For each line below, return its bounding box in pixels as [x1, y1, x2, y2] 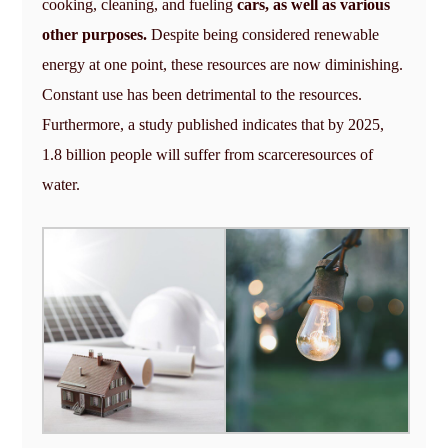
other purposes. [42, 25, 148, 43]
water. [42, 175, 81, 193]
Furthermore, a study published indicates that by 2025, [42, 115, 385, 133]
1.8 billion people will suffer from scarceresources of [42, 145, 374, 163]
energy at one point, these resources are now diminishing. [42, 55, 404, 73]
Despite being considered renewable [147, 25, 380, 43]
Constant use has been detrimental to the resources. [42, 85, 363, 103]
